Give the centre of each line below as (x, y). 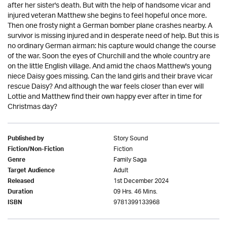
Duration (20, 193)
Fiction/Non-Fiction (36, 150)
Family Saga (130, 160)
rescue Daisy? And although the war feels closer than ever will (106, 87)
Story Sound (131, 139)
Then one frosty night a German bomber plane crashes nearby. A (110, 26)
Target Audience (31, 171)
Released (21, 182)
